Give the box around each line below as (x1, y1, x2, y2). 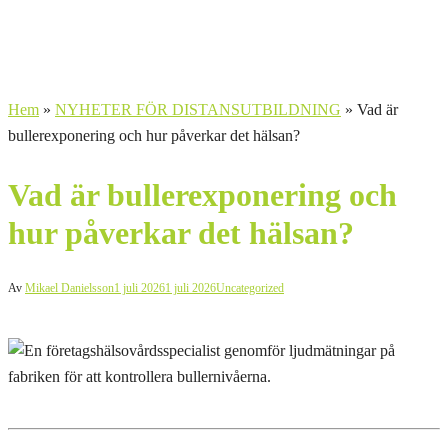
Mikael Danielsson (25, 281, 114, 296)
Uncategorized (216, 281, 284, 296)
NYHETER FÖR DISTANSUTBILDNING (55, 101, 341, 118)
